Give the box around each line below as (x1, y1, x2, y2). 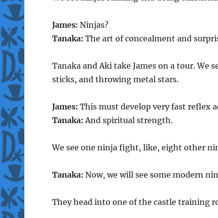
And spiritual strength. (83, 115, 173, 125)
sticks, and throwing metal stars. (52, 74, 179, 84)
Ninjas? (77, 19, 109, 30)
